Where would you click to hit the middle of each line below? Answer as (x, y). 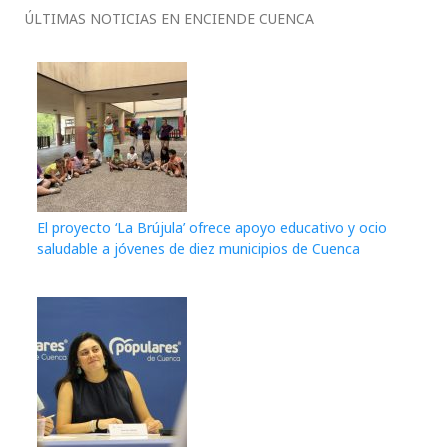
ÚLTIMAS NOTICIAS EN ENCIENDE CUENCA (169, 18)
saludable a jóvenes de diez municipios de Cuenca (198, 248)
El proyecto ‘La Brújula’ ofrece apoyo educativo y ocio (212, 227)
